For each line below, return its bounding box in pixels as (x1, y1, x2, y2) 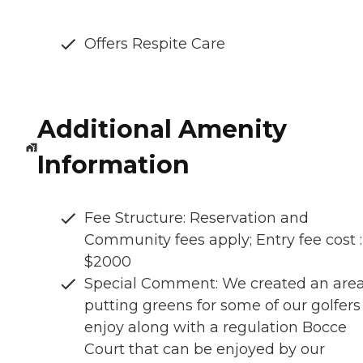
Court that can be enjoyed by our (84, 340, 325, 359)
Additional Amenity (36, 114, 287, 145)
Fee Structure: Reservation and (84, 209, 309, 228)
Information (36, 150, 190, 181)
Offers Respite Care (84, 35, 225, 53)
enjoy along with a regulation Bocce (84, 318, 347, 337)
